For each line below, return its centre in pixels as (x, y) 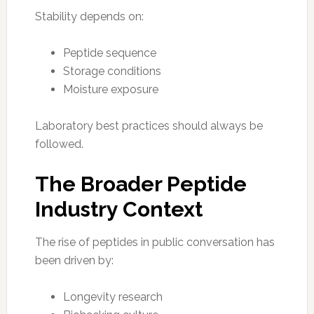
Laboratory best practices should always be (149, 125)
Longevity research (112, 296)
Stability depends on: (89, 16)
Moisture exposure (110, 89)
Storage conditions (112, 71)
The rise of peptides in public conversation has (155, 242)
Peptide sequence (109, 53)
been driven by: (74, 260)
